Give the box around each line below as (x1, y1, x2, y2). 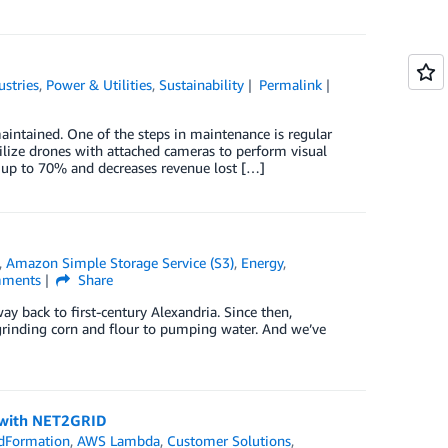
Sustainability (159, 76, 245, 94)
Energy (241, 254, 284, 272)
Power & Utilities (46, 76, 153, 94)
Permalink (258, 76, 322, 94)
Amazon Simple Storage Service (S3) (6, 254, 235, 272)
